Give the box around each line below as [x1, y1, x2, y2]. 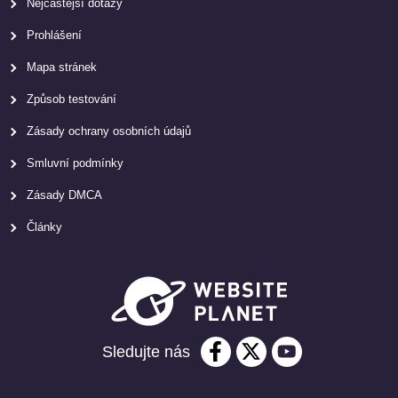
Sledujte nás [101, 343, 190, 362]
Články [27, 220, 62, 235]
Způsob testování [27, 92, 116, 107]
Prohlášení [27, 28, 82, 43]
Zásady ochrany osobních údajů [27, 124, 191, 139]
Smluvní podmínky [27, 156, 123, 171]
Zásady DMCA [27, 188, 102, 203]
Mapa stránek [27, 60, 97, 75]
